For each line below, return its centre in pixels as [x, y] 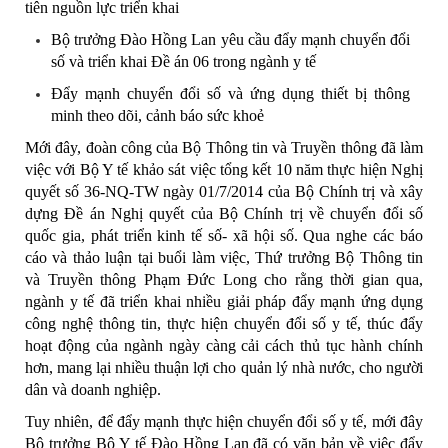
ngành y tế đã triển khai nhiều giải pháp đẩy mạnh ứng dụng [224, 301]
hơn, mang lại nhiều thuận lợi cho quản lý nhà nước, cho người [224, 367]
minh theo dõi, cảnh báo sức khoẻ [157, 115]
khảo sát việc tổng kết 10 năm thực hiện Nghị [278, 169]
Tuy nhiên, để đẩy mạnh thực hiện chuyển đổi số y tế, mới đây [224, 421]
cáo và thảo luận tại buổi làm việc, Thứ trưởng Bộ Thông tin [224, 257]
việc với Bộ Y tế [79, 169]
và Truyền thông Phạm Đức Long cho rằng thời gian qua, [224, 279]
